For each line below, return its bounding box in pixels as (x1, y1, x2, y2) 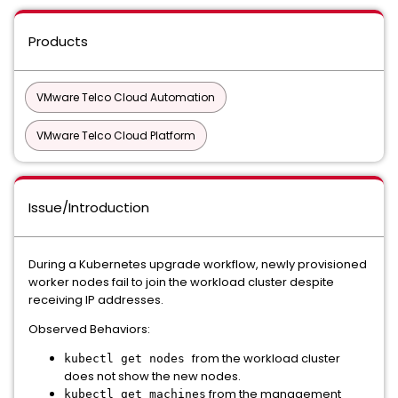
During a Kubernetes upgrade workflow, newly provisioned (28, 256, 367, 273)
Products (28, 32, 88, 51)
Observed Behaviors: (28, 321, 150, 338)
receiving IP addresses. (28, 291, 163, 308)
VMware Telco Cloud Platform (36, 128, 195, 143)
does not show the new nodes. (64, 368, 241, 385)
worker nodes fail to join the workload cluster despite (28, 274, 334, 291)
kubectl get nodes (64, 352, 192, 365)
